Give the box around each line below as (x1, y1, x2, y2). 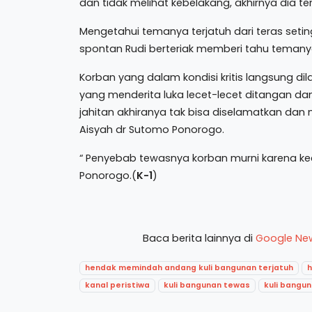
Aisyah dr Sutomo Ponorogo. (79, 123, 224, 136)
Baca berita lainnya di (142, 231, 256, 245)
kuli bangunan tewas (164, 280, 251, 290)
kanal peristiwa (85, 280, 150, 290)
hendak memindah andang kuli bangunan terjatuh (85, 263, 294, 273)
